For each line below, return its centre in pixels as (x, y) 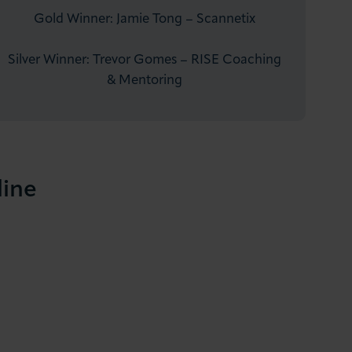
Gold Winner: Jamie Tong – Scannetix (145, 19)
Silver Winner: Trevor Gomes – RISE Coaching (145, 60)
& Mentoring (145, 80)
